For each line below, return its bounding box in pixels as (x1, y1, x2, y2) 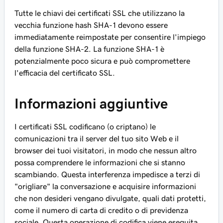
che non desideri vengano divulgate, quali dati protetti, (14, 194, 206, 202)
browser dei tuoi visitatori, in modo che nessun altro (14, 146, 197, 154)
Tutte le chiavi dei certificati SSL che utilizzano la (14, 9, 185, 17)
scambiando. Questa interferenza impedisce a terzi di (14, 170, 200, 178)
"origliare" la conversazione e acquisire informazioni (14, 182, 196, 190)
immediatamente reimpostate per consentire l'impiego (14, 33, 206, 41)
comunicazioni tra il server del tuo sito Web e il (14, 134, 179, 142)
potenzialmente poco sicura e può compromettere (14, 57, 190, 65)
